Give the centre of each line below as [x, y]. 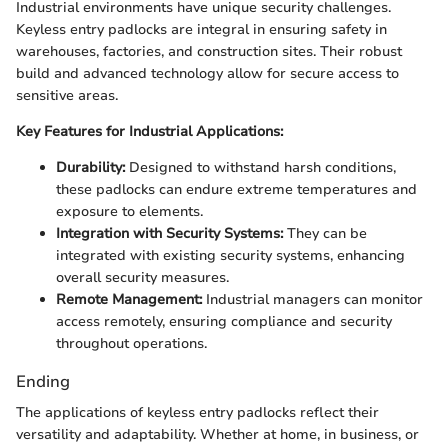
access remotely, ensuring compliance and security [224, 322]
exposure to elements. [129, 212]
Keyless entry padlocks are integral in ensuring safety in [201, 30]
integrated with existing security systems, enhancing [230, 256]
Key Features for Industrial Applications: [149, 132]
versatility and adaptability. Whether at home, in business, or [217, 435]
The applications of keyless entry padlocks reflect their [197, 413]
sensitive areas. [67, 96]
